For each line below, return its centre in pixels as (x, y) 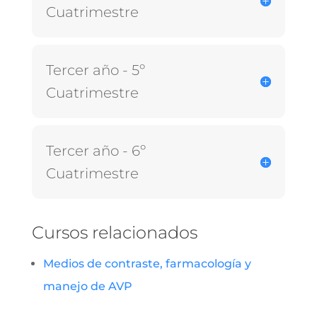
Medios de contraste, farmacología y (147, 264)
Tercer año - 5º (95, 70)
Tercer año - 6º (96, 151)
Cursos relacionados (114, 233)
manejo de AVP (87, 287)
